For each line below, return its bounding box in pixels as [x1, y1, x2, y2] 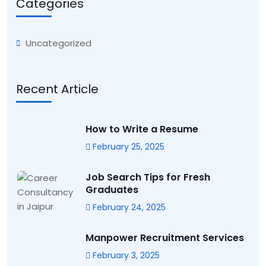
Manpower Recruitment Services [85, 231, 244, 245]
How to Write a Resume [85, 122, 198, 137]
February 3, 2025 [90, 249, 160, 262]
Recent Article [16, 81, 99, 98]
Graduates [85, 183, 138, 197]
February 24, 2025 [90, 201, 166, 214]
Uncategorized [26, 37, 91, 50]
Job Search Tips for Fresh [85, 170, 210, 185]
